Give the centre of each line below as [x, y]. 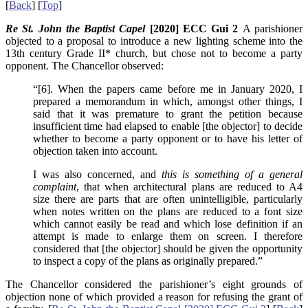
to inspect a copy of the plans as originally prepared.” [148, 261]
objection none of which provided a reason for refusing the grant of [154, 297]
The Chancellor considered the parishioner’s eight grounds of [154, 285]
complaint [55, 187]
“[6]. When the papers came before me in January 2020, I [168, 89]
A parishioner [273, 29]
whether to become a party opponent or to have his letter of [168, 139]
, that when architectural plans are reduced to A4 [189, 187]
